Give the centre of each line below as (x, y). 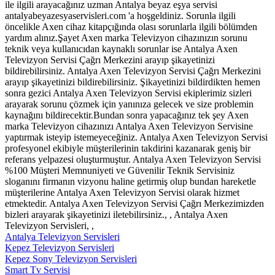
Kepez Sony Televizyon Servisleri (71, 258)
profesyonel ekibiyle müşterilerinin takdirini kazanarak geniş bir (128, 148)
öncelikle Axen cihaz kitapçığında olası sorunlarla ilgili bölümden (131, 26)
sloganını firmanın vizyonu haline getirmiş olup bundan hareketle (130, 181)
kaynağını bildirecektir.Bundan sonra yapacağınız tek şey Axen (127, 115)
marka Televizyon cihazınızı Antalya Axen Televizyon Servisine (129, 126)
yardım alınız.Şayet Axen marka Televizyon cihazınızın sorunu (126, 37)
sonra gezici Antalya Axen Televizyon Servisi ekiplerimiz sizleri (128, 93)
